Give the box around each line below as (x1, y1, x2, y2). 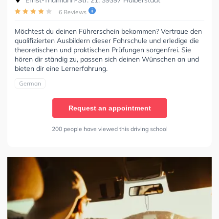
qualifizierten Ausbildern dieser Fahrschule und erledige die (15, 36, 199, 45)
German (19, 80, 41, 88)
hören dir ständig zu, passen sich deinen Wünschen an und (15, 55, 199, 64)
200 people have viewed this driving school (51, 125, 168, 133)
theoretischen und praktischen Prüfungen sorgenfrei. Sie (15, 45, 191, 55)
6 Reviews (59, 8, 87, 16)
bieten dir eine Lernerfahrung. (15, 64, 108, 73)
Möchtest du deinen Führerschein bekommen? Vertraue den (15, 27, 202, 36)
